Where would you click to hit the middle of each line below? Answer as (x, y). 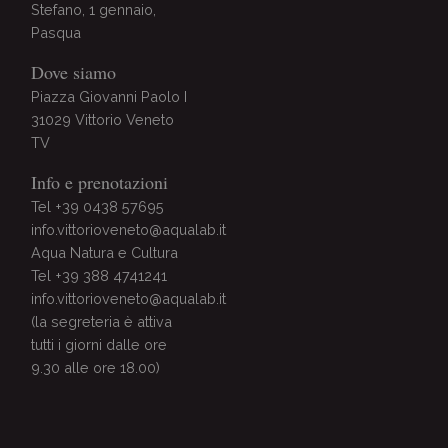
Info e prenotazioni (99, 182)
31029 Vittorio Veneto (102, 119)
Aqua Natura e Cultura (104, 252)
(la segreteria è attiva (101, 321)
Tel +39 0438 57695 (97, 206)
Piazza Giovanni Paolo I (109, 96)
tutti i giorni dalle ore (99, 344)
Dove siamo (73, 72)
